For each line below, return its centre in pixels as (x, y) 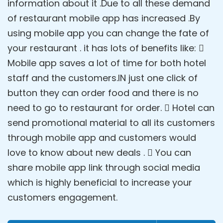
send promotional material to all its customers (111, 123)
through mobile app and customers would (102, 138)
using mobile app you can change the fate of (108, 33)
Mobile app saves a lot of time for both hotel (107, 63)
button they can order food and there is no (103, 93)
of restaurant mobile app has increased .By (104, 18)
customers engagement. (62, 197)
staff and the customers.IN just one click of (103, 78)
